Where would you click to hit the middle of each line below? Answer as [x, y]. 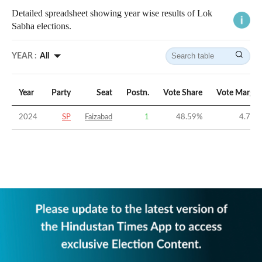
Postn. [138, 93]
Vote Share [183, 93]
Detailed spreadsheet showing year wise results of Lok [112, 13]
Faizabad [99, 118]
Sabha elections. [42, 26]
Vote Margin [239, 93]
